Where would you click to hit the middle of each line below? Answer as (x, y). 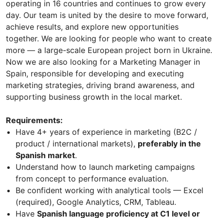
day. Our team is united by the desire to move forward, (107, 15)
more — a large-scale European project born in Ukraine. (109, 50)
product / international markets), (77, 144)
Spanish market (45, 155)
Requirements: (34, 120)
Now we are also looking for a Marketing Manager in (103, 62)
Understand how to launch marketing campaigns (105, 167)
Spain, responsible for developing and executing (95, 74)
